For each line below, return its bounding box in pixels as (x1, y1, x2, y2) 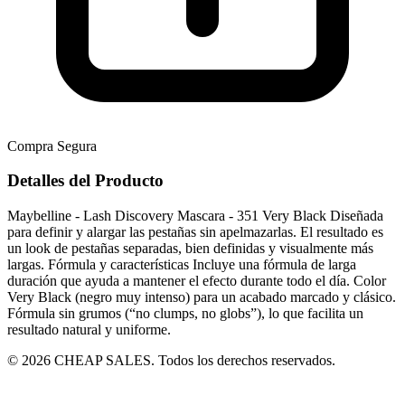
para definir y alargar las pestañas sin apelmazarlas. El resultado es (7, 223, 383, 240)
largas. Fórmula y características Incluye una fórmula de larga (7, 256, 356, 272)
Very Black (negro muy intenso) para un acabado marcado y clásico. (7, 288, 396, 305)
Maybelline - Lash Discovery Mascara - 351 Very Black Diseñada (7, 207, 383, 223)
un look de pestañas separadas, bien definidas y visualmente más (7, 240, 373, 256)
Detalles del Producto (7, 171, 164, 191)
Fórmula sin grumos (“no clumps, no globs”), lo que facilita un (7, 305, 363, 321)
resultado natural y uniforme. (7, 321, 171, 337)
